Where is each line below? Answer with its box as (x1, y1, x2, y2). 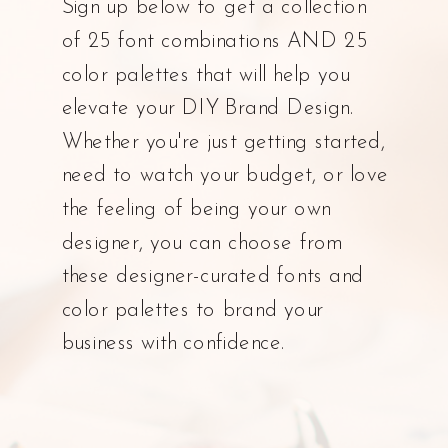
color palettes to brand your (61, 300, 324, 322)
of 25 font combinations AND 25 (61, 31, 367, 53)
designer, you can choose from (61, 233, 342, 255)
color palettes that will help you (61, 65, 350, 87)
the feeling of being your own (61, 199, 331, 221)
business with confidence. (61, 334, 285, 356)
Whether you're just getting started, (61, 132, 385, 154)
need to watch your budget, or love (61, 166, 388, 188)
